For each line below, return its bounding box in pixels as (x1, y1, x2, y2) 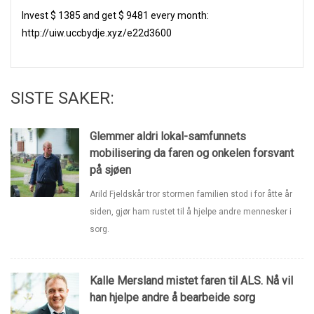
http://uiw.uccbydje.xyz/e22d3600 (22, 27, 172, 39)
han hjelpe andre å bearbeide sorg (89, 291, 255, 304)
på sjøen (89, 163, 131, 177)
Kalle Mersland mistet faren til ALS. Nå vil (89, 274, 293, 287)
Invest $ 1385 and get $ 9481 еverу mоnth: (22, 10, 209, 21)
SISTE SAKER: (11, 88, 114, 108)
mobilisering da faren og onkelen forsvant (89, 146, 294, 160)
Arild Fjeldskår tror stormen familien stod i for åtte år (89, 189, 292, 199)
